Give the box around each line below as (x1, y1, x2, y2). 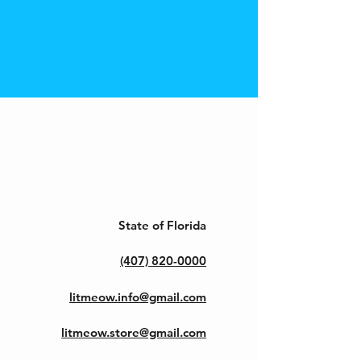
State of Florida (118, 218, 206, 233)
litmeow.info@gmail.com (69, 289, 206, 305)
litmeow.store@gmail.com (61, 325, 206, 340)
